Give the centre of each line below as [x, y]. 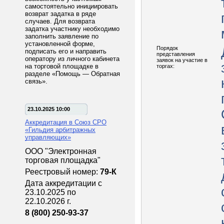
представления [176, 54]
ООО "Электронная [61, 151]
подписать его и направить [66, 51]
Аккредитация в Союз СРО [66, 122]
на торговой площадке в [62, 66]
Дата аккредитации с [63, 183]
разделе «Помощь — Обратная [72, 74]
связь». [36, 81]
